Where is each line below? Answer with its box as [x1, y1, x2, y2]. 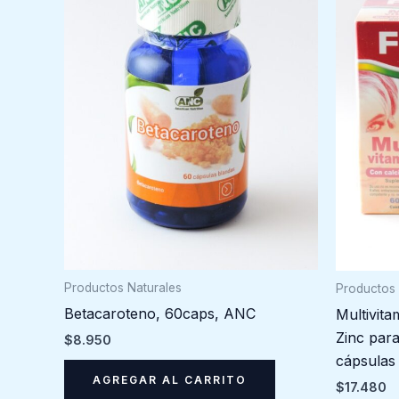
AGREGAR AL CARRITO [93, 373, 247, 387]
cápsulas [336, 352, 395, 370]
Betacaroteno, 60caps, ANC [64, 305, 256, 323]
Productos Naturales [64, 281, 182, 296]
